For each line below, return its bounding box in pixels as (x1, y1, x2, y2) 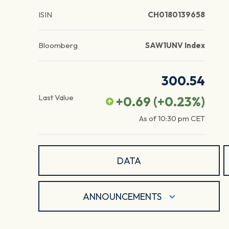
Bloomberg (38, 40, 78, 51)
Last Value (38, 93, 74, 103)
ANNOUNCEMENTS (82, 190, 162, 202)
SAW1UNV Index (145, 40, 205, 51)
